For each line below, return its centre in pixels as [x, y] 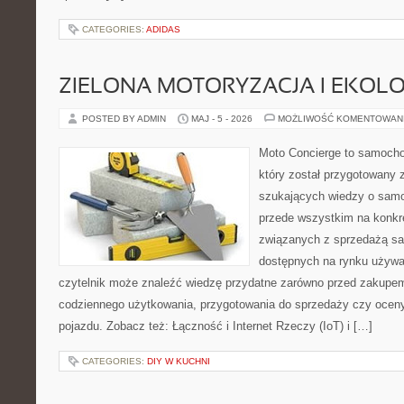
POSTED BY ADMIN [125, 119]
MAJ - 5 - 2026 [222, 119]
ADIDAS [163, 29]
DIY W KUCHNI [179, 361]
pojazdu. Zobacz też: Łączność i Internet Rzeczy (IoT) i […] [216, 326]
